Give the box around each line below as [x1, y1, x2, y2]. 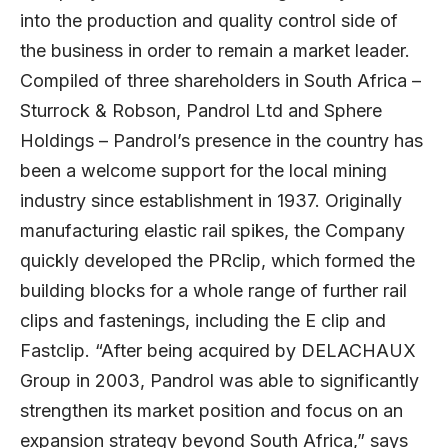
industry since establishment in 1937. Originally [20, 189, 402, 211]
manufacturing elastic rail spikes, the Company [20, 219, 405, 241]
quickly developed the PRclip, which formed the [20, 249, 415, 271]
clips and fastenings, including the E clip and [20, 309, 386, 331]
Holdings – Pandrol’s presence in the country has [20, 129, 423, 151]
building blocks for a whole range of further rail [20, 279, 407, 301]
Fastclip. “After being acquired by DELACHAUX [20, 339, 416, 361]
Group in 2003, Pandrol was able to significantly [20, 369, 419, 391]
